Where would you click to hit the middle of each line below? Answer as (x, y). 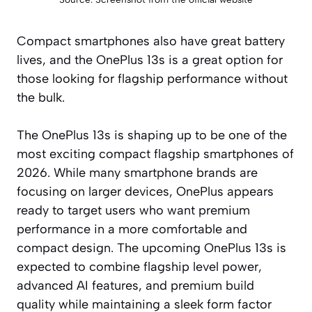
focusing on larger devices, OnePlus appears (145, 191)
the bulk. (41, 97)
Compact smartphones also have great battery (151, 41)
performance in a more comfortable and (132, 229)
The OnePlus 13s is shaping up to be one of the (152, 135)
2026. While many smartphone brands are (137, 172)
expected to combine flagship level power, (139, 266)
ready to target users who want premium (133, 210)
